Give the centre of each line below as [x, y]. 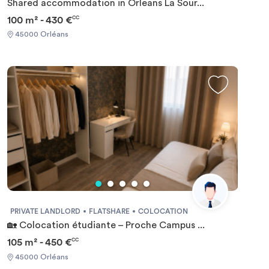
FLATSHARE [109, 212]
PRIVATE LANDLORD [45, 212]
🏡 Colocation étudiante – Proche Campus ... [106, 225]
